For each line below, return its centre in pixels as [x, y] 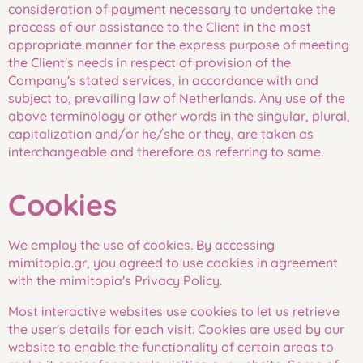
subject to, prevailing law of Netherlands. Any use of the [177, 98]
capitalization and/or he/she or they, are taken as [161, 134]
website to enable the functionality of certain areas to [171, 347]
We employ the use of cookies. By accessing [141, 245]
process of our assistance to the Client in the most [160, 27]
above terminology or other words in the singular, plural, [179, 116]
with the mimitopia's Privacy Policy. [115, 280]
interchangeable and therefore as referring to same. [166, 152]
